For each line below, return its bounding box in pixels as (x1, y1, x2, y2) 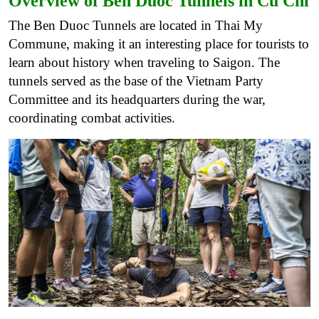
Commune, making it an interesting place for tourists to (9, 36, 309, 52)
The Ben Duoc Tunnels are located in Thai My (9, 18, 263, 33)
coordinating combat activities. (9, 110, 175, 126)
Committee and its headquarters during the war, (9, 92, 266, 108)
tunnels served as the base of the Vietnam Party (9, 73, 263, 89)
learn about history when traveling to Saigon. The (9, 55, 280, 70)
